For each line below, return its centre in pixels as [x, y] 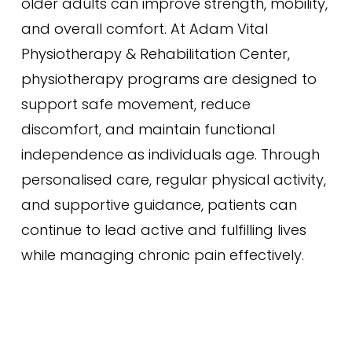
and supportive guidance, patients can [159, 205]
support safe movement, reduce [136, 104]
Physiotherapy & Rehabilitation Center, [155, 54]
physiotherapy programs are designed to [169, 79]
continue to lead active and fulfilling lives [163, 230]
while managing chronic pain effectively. [162, 255]
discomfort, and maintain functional [148, 129]
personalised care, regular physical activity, [173, 180]
